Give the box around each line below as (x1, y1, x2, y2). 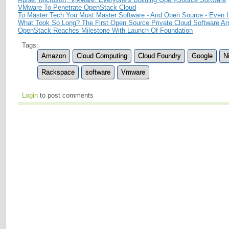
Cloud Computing (77, 52, 127, 60)
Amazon (41, 52, 66, 60)
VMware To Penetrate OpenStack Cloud (18, 3, 136, 11)
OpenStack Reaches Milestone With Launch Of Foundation (18, 26, 193, 34)
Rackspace (41, 68, 75, 76)
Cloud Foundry (138, 52, 181, 60)
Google (192, 52, 213, 60)
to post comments (38, 91, 94, 99)
